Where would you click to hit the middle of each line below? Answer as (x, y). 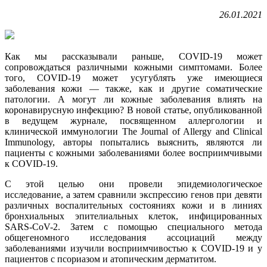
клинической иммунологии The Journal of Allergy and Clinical (133, 131)
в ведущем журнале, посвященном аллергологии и (133, 120)
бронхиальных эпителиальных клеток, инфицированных (133, 216)
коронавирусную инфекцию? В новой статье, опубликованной (133, 110)
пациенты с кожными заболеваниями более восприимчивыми (133, 153)
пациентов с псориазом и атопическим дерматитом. (111, 259)
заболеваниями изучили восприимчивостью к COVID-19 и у (133, 248)
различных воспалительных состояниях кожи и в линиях (133, 205)
